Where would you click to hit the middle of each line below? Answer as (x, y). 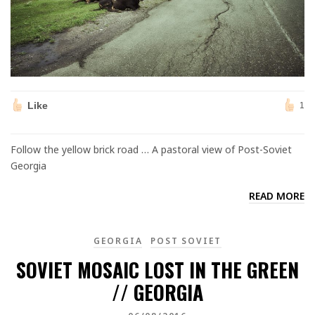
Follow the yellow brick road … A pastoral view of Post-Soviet (151, 149)
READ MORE (277, 196)
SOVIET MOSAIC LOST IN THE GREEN (157, 270)
